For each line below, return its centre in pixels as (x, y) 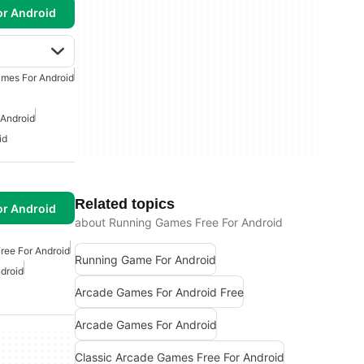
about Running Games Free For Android (179, 222)
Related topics (125, 204)
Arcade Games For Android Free (159, 292)
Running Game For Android (145, 259)
